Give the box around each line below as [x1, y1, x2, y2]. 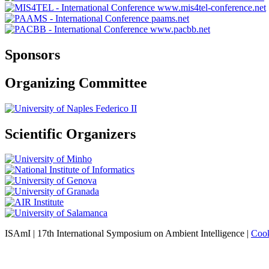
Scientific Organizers [5, 125, 136, 142]
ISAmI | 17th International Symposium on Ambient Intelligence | [5, 228, 251, 239]
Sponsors [5, 46, 60, 62]
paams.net [151, 13, 189, 23]
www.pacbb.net [150, 23, 210, 34]
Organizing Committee [5, 74, 147, 91]
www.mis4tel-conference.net [157, 2, 266, 13]
